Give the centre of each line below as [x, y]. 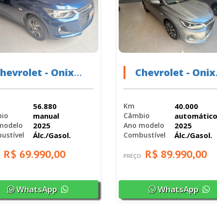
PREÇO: [133, 155]
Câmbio [136, 116]
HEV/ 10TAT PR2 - [175, 85]
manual [46, 116]
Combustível [144, 135]
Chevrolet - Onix [175, 72]
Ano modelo [144, 125]
